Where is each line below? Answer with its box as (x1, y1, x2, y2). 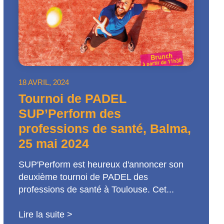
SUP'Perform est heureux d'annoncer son (18, 159, 184, 169)
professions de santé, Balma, (18, 121, 191, 135)
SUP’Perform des (18, 106, 121, 120)
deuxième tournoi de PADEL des (18, 171, 148, 182)
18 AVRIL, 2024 (18, 77, 69, 86)
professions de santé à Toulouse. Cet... (18, 184, 174, 194)
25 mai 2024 (18, 136, 89, 150)
